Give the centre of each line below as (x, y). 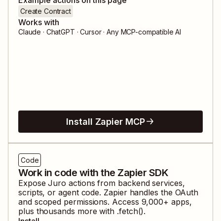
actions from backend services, (126, 183)
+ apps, (178, 202)
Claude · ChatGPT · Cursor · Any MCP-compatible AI (100, 32)
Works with (39, 22)
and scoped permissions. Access (79, 202)
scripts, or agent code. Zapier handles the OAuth (109, 192)
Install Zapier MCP (106, 121)
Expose (33, 183)
